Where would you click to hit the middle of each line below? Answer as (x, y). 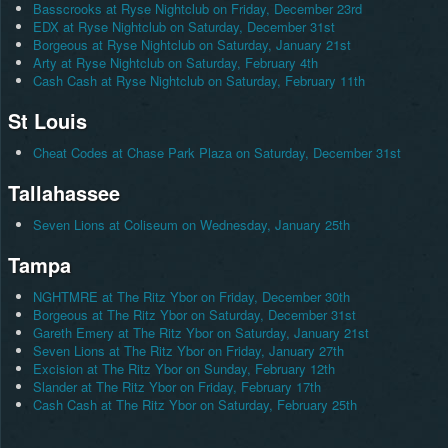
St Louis (47, 121)
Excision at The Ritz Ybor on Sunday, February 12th (183, 369)
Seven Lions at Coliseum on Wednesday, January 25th (191, 225)
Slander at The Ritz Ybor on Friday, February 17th (176, 387)
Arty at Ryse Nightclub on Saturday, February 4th (175, 63)
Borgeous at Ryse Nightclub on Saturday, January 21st (191, 45)
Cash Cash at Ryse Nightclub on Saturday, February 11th (198, 81)
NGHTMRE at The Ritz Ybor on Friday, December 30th (191, 297)
